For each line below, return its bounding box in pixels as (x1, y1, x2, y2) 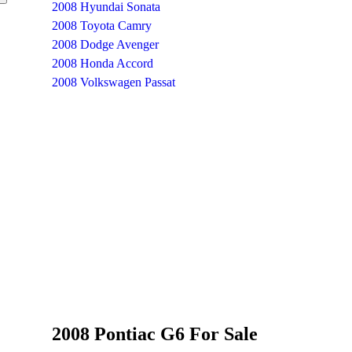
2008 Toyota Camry (52, 18, 152, 32)
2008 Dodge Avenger (52, 37, 159, 51)
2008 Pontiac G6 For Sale (52, 323, 258, 344)
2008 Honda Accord (52, 56, 154, 70)
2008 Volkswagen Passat (52, 75, 176, 89)
